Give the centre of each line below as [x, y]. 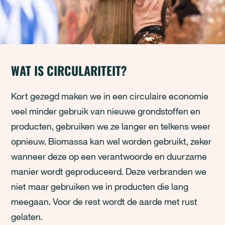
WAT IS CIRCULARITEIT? [69, 70]
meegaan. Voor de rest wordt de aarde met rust [104, 201]
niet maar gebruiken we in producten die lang [100, 186]
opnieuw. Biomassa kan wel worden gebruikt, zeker [111, 141]
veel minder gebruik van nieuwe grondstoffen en [106, 111]
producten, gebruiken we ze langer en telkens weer [111, 126]
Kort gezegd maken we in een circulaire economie [110, 96]
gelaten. [27, 216]
